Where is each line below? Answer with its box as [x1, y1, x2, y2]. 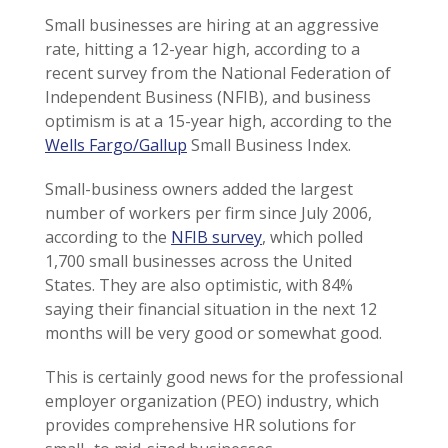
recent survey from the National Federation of [45, 62, 391, 84]
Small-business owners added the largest [45, 178, 353, 200]
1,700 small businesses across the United [45, 250, 352, 272]
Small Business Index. [187, 134, 351, 156]
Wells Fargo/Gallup [45, 134, 187, 156]
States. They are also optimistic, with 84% [45, 274, 353, 296]
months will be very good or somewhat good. [45, 322, 382, 344]
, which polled [262, 226, 363, 248]
